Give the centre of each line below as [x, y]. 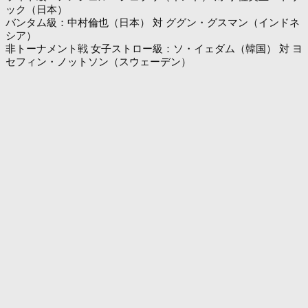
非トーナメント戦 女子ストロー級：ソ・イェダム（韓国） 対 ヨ [154, 49]
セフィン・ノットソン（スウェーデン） [98, 62]
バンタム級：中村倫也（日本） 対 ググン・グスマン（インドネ [153, 23]
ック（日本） [36, 10]
